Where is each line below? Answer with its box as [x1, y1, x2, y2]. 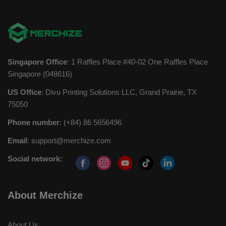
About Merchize [8, 190, 83, 201]
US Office [8, 88, 41, 96]
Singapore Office [8, 58, 67, 66]
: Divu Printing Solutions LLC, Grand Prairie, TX [41, 88, 197, 96]
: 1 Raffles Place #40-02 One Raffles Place [67, 58, 208, 66]
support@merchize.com [31, 136, 111, 145]
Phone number [8, 118, 60, 127]
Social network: [8, 154, 63, 163]
